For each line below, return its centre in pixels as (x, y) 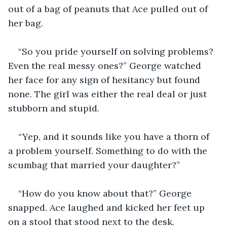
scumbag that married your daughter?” (94, 165)
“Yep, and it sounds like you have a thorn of (115, 136)
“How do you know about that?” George (106, 193)
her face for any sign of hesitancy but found (105, 80)
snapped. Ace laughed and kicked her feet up (108, 207)
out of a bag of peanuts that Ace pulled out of (109, 9)
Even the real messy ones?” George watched (106, 65)
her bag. (26, 23)
